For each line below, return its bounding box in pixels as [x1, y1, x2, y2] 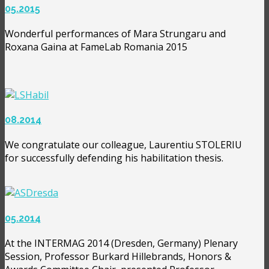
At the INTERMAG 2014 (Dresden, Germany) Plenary [5, 236, 238, 250]
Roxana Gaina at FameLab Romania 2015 [5, 40, 187, 53]
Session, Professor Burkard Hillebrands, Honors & [5, 249, 231, 263]
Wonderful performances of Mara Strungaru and [5, 26, 226, 40]
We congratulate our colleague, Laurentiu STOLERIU [5, 138, 242, 152]
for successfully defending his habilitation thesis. [5, 151, 223, 165]
